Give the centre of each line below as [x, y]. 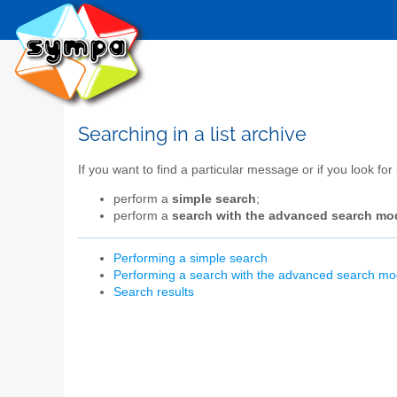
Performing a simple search [191, 259]
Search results [154, 292]
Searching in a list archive [192, 134]
